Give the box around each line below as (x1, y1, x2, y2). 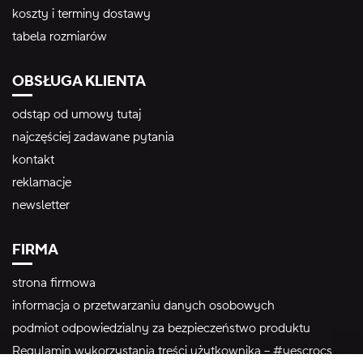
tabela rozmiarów (12, 28, 107, 45)
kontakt (12, 152, 54, 169)
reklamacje (12, 174, 71, 191)
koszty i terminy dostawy (12, 6, 151, 23)
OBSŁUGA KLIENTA (12, 72, 146, 92)
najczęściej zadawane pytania (12, 129, 174, 146)
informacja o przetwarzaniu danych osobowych (12, 297, 275, 314)
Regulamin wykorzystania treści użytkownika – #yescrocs (12, 343, 332, 360)
